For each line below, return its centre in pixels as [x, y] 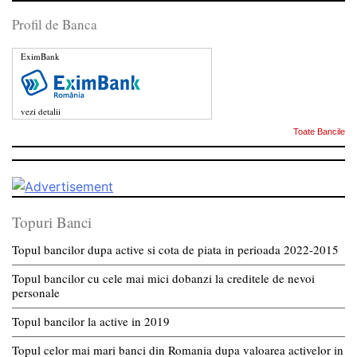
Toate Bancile [319, 131]
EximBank [40, 56]
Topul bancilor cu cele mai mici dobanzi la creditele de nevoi [163, 278]
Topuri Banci [52, 222]
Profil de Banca [55, 24]
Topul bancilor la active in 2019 [91, 321]
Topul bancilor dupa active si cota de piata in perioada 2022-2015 [175, 249]
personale [36, 292]
